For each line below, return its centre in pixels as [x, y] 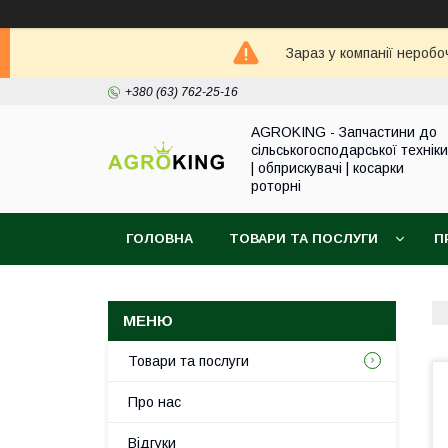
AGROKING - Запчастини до [344, 132]
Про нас [154, 402]
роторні [276, 186]
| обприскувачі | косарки [327, 168]
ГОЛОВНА [159, 238]
